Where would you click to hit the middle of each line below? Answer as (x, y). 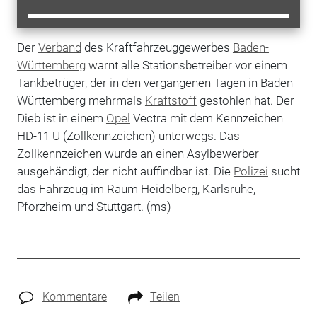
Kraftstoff (171, 100)
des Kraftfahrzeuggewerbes (157, 47)
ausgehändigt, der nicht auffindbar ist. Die (125, 171)
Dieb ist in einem (61, 118)
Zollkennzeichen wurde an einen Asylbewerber (138, 153)
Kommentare (74, 296)
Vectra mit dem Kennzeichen (206, 118)
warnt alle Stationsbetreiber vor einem (186, 65)
